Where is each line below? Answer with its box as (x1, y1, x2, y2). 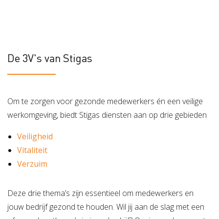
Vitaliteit (17, 145, 47, 156)
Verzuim (17, 158, 47, 170)
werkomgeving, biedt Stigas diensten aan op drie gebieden (7, 109, 207, 121)
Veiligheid (17, 131, 53, 142)
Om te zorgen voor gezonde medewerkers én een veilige (7, 96, 203, 107)
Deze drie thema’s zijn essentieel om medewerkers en (7, 188, 194, 199)
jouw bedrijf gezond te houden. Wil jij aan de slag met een (7, 201, 204, 213)
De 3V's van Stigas (7, 51, 92, 65)
